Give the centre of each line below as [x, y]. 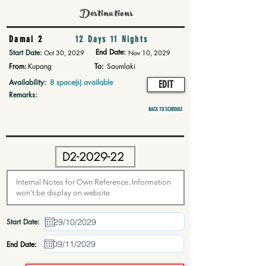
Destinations [107, 15]
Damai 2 [26, 39]
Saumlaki [121, 66]
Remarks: [23, 95]
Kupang [40, 66]
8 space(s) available [81, 82]
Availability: [28, 82]
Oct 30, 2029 [64, 53]
